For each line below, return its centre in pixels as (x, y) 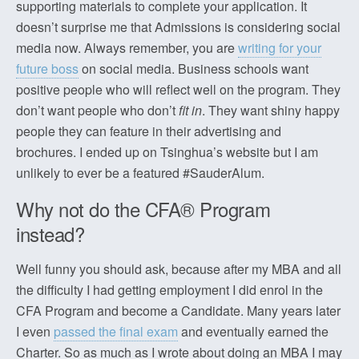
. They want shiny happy (271, 110)
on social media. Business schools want (194, 69)
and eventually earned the (253, 331)
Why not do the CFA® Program (143, 209)
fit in (190, 110)
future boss (47, 69)
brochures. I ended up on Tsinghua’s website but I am (167, 152)
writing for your (280, 48)
